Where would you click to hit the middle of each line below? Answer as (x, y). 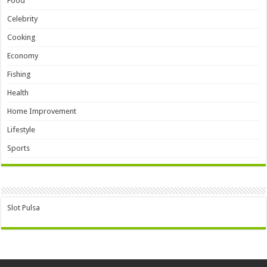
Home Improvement (42, 111)
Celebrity (23, 19)
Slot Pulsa (24, 208)
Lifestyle (21, 130)
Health (18, 93)
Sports (19, 148)
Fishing (19, 74)
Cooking (22, 38)
